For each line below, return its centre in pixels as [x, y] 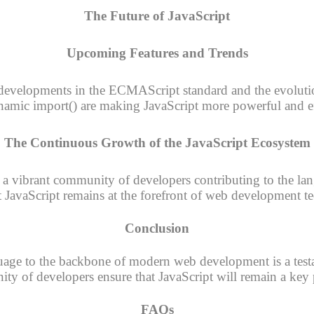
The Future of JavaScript [157, 15]
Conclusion [157, 228]
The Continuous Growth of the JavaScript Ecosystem [157, 143]
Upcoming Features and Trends [157, 53]
